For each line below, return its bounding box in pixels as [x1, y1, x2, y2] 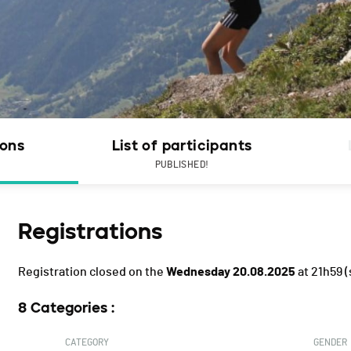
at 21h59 [295, 266, 342, 279]
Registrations [18, 218, 162, 245]
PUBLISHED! [154, 160, 209, 170]
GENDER [313, 338, 347, 348]
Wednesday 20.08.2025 [166, 266, 295, 279]
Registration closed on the [18, 266, 166, 279]
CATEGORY [65, 338, 109, 348]
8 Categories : [18, 299, 114, 317]
